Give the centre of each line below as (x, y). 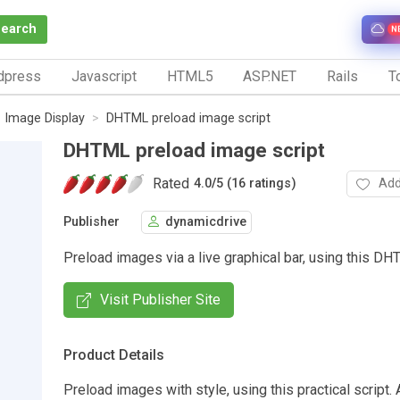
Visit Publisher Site (160, 299)
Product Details (114, 354)
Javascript (104, 76)
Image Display (45, 118)
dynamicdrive (206, 222)
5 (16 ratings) (256, 184)
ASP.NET (270, 76)
